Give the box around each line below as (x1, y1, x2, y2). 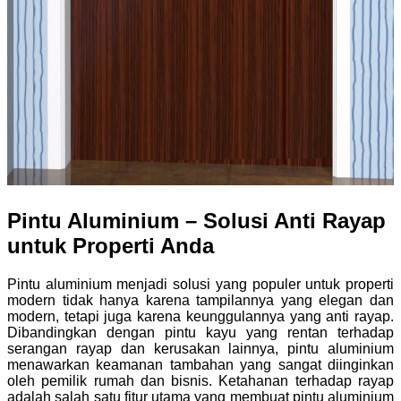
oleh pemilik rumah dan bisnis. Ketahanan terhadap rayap (7, 373, 394, 389)
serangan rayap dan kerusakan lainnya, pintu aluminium (7, 341, 394, 357)
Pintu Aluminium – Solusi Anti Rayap (7, 209, 386, 234)
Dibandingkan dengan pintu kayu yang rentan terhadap (7, 325, 394, 341)
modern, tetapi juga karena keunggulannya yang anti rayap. (7, 309, 394, 325)
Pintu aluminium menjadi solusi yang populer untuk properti (7, 277, 394, 293)
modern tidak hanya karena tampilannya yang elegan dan (7, 293, 394, 309)
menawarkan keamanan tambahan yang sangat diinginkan (7, 357, 394, 373)
